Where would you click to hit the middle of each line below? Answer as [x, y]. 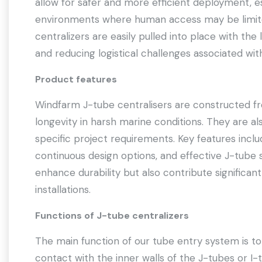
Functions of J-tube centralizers [112, 216]
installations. [63, 189]
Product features [77, 79]
